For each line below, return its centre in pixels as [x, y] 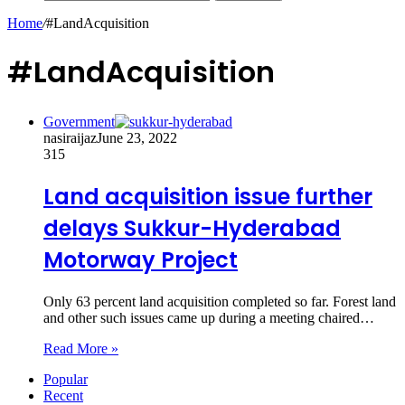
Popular [66, 379]
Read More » [81, 348]
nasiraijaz [70, 137]
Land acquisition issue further [208, 196]
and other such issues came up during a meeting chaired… [209, 317]
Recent [63, 395]
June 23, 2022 [137, 137]
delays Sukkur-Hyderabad [192, 228]
